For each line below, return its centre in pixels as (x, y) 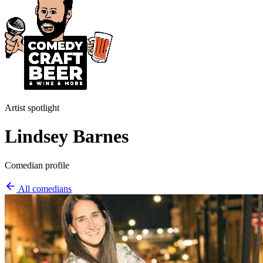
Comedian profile (37, 165)
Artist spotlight (32, 108)
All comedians (44, 188)
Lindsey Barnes (67, 136)
